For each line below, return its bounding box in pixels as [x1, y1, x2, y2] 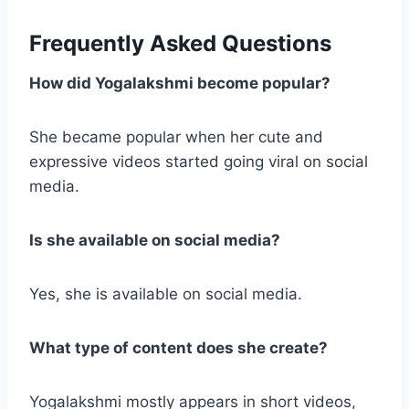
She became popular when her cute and [29, 127, 323, 146]
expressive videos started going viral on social [29, 152, 368, 171]
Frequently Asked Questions [29, 29, 331, 57]
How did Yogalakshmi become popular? [29, 73, 330, 92]
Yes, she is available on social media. [29, 284, 302, 303]
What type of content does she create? [29, 338, 328, 357]
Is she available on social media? [29, 230, 280, 249]
